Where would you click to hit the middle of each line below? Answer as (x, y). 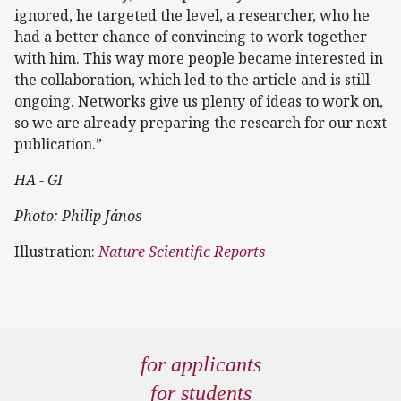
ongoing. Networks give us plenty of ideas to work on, (199, 102)
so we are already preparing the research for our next (200, 123)
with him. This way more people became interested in (199, 59)
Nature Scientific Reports (180, 252)
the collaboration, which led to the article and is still (192, 80)
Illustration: (55, 252)
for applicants (200, 365)
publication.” (58, 145)
